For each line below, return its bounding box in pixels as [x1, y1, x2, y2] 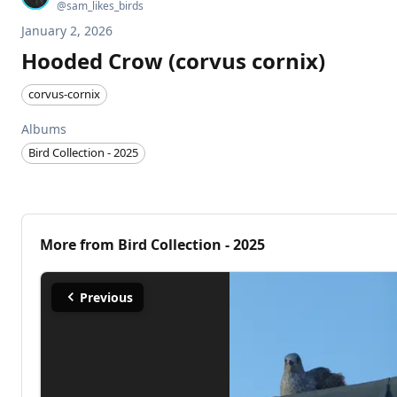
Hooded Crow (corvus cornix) [21, 46, 325, 75]
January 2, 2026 [21, 22, 113, 39]
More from [40, 234, 114, 254]
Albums [21, 120, 66, 137]
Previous [80, 288, 133, 306]
